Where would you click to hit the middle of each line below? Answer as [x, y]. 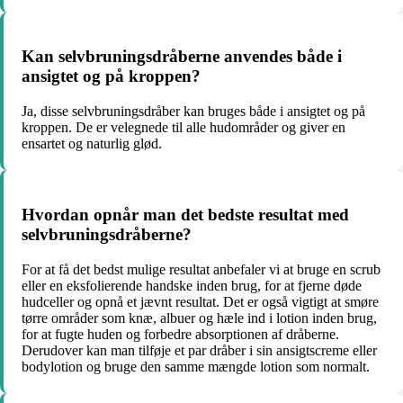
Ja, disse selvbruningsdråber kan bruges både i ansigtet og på [193, 112]
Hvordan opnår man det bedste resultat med [185, 214]
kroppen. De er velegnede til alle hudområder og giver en [184, 128]
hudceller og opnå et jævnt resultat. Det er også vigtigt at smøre [200, 301]
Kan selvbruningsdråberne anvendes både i [182, 57]
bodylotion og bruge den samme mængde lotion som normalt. [196, 366]
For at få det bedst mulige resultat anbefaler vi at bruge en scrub [201, 269]
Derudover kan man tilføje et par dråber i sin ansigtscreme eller [199, 350]
